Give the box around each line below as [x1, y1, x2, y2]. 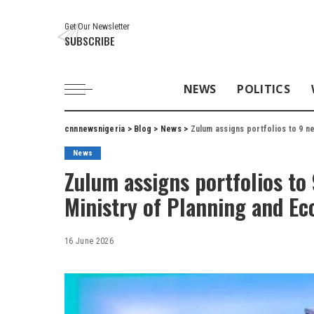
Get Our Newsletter [64, 21, 130, 32]
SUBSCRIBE [64, 32, 115, 48]
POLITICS [237, 81, 290, 97]
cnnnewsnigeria [64, 123, 125, 134]
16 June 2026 [64, 235, 114, 246]
